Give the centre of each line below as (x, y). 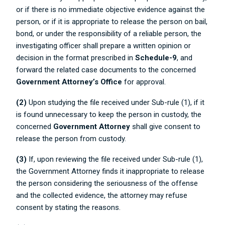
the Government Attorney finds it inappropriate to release (110, 171)
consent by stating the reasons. (69, 207)
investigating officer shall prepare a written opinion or (104, 46)
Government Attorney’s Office (69, 82)
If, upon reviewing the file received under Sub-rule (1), (115, 159)
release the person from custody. (71, 139)
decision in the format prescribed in (76, 58)
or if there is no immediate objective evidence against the (111, 10)
